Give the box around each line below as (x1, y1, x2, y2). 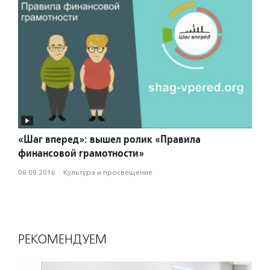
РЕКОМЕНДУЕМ (18, 231, 107, 248)
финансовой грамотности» (18, 146, 144, 160)
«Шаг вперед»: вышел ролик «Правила (18, 132, 201, 146)
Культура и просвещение (63, 168, 152, 177)
